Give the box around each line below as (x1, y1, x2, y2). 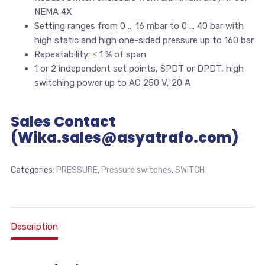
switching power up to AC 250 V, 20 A (34, 77, 190, 88)
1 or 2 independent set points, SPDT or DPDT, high (34, 63, 244, 74)
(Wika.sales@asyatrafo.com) (10, 127, 238, 147)
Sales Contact (10, 111, 115, 131)
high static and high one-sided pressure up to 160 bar (34, 34, 254, 46)
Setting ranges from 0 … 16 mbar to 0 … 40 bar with (34, 20, 244, 31)
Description (10, 221, 58, 232)
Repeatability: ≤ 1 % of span (34, 49, 146, 60)
